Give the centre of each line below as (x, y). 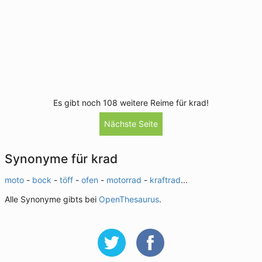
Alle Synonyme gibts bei (52, 199)
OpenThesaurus (129, 199)
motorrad (124, 180)
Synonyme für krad (61, 159)
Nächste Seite (131, 124)
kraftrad (165, 180)
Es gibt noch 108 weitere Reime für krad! (131, 103)
